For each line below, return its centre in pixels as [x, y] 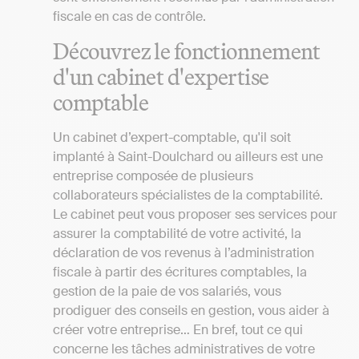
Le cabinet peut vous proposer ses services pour [195, 214]
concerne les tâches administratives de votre [184, 349]
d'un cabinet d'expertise [161, 76]
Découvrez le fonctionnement [187, 50]
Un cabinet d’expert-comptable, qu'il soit [172, 137]
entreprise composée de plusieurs [153, 175]
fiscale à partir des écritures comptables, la [180, 272]
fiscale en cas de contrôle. [129, 17]
